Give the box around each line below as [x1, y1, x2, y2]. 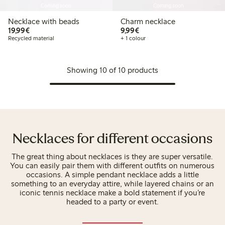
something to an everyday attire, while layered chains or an [11, 178, 214, 188]
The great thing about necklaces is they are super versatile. [12, 151, 213, 161]
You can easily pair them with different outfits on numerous [10, 160, 215, 170]
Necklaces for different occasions [12, 133, 212, 147]
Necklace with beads [8, 17, 79, 27]
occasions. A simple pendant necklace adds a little [26, 169, 199, 179]
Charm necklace [120, 17, 175, 27]
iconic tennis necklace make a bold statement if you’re [20, 187, 205, 197]
